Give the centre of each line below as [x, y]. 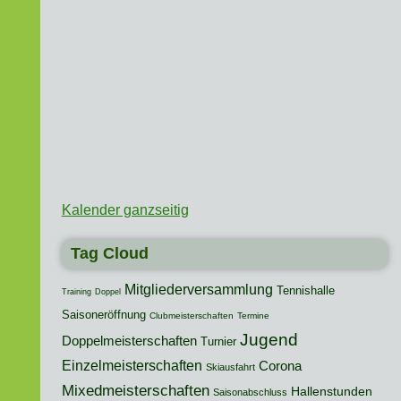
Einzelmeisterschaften [132, 366]
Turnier [218, 342]
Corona [280, 367]
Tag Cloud [109, 254]
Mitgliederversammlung [198, 290]
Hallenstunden [331, 392]
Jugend [269, 340]
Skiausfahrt [230, 367]
